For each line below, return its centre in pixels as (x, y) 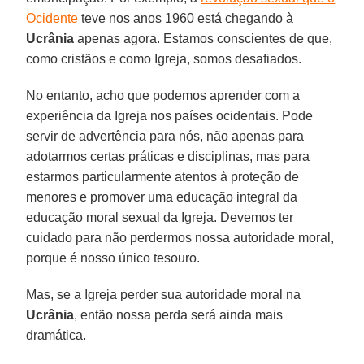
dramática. (56, 335)
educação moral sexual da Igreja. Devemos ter (160, 217)
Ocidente (52, 18)
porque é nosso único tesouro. (113, 258)
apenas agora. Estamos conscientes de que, (204, 38)
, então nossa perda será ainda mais (179, 314)
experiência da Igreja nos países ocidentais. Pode (170, 115)
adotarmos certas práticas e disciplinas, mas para (168, 156)
